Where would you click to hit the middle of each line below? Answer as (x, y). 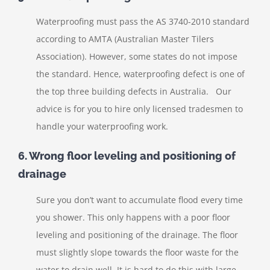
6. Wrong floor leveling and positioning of (127, 156)
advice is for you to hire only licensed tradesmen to (140, 109)
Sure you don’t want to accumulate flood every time (140, 199)
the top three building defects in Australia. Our (134, 92)
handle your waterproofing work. (102, 127)
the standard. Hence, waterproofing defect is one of (140, 74)
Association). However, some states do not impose (137, 57)
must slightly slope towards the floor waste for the (137, 252)
